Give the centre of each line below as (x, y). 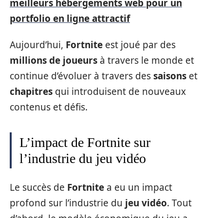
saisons (170, 76)
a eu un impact (138, 187)
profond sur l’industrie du (67, 203)
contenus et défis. (49, 107)
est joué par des (139, 45)
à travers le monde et (146, 60)
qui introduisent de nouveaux (119, 91)
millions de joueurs (54, 60)
